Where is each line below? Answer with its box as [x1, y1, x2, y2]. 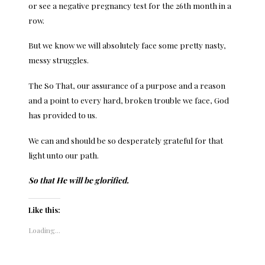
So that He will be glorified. [28, 174, 129, 186]
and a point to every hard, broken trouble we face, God [28, 95, 229, 106]
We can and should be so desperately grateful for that [28, 134, 223, 146]
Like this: [28, 205, 60, 215]
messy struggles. [28, 54, 89, 66]
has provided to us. [28, 109, 97, 121]
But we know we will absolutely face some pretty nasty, [28, 40, 226, 51]
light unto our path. [28, 149, 99, 160]
